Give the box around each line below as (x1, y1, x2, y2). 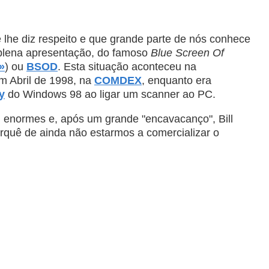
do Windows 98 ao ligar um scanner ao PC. (5, 88, 216, 100)
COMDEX (94, 74, 142, 86)
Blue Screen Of (151, 47, 224, 59)
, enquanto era (142, 74, 211, 86)
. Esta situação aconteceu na (58, 61, 196, 73)
